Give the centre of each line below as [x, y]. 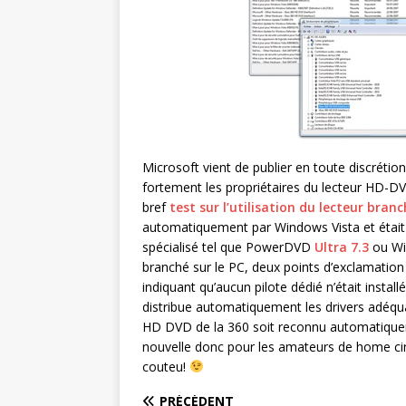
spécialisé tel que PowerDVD [228, 247]
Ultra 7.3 [342, 247]
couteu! [166, 367]
